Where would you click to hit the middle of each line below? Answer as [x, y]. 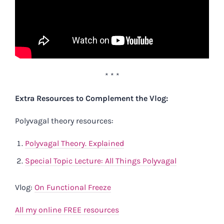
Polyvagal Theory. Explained [74, 143]
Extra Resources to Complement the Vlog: [91, 98]
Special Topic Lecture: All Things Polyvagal [101, 161]
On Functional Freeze [73, 187]
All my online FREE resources [67, 210]
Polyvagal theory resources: [64, 121]
